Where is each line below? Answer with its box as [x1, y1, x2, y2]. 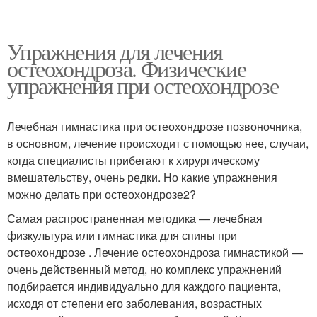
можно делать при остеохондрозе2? [7, 185, 196, 202]
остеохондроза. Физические [7, 52, 246, 83]
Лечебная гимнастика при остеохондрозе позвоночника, [7, 117, 302, 134]
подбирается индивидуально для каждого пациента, [7, 277, 281, 294]
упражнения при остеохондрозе [7, 69, 279, 100]
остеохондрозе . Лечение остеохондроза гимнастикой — [7, 243, 303, 260]
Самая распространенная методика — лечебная [7, 209, 263, 226]
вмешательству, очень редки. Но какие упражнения [7, 168, 277, 185]
